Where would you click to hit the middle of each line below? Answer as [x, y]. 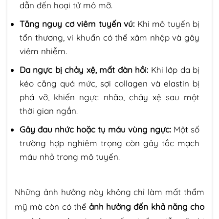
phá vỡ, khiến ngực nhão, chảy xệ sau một [109, 97]
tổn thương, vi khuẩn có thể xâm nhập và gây [109, 38]
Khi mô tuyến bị [167, 24]
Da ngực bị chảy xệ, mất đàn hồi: [84, 70]
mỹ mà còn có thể [52, 206]
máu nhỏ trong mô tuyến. [70, 157]
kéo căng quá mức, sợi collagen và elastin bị [109, 84]
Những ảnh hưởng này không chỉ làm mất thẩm [109, 192]
